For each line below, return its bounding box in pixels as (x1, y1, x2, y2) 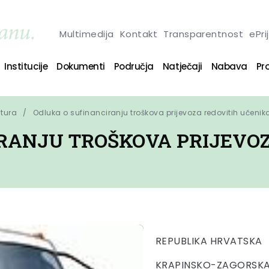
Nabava (211, 59, 247, 73)
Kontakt (119, 27, 158, 40)
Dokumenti (56, 59, 105, 73)
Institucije (4, 59, 48, 73)
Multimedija (59, 27, 114, 40)
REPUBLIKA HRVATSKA (156, 234, 262, 248)
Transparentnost (163, 27, 244, 40)
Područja (113, 59, 154, 73)
